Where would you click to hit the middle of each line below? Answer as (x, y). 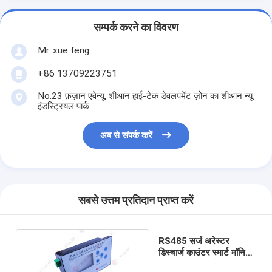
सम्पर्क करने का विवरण (136, 28)
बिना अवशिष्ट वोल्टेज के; (198, 264)
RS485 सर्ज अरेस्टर (194, 241)
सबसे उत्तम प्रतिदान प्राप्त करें (136, 201)
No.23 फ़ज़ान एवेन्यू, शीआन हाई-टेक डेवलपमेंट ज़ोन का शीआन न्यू (145, 96)
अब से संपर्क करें (127, 136)
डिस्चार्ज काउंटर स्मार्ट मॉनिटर (207, 252)
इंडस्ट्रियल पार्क (63, 106)
